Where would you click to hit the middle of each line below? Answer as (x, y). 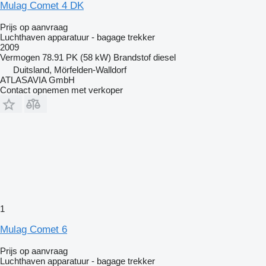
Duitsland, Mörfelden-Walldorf (70, 69)
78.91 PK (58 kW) (77, 57)
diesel (164, 57)
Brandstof (132, 57)
